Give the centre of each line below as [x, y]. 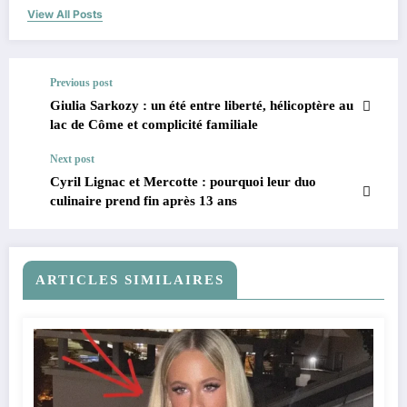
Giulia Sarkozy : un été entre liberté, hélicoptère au [202, 106]
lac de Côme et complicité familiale [154, 125]
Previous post [81, 83]
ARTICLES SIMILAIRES [130, 280]
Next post [72, 159]
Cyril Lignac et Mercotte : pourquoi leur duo [183, 182]
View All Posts [65, 15]
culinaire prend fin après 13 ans [144, 201]
